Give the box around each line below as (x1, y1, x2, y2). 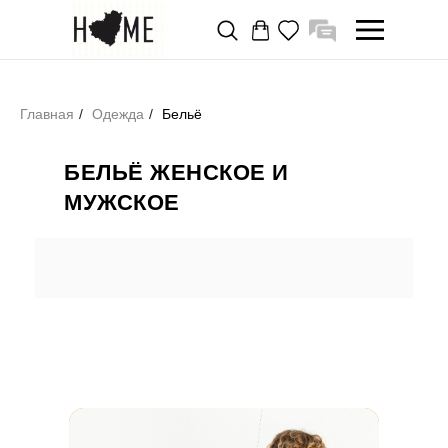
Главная (20, 106, 74, 122)
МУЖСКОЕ (64, 190, 180, 215)
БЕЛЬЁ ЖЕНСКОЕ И (64, 160, 289, 185)
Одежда (92, 106, 144, 122)
